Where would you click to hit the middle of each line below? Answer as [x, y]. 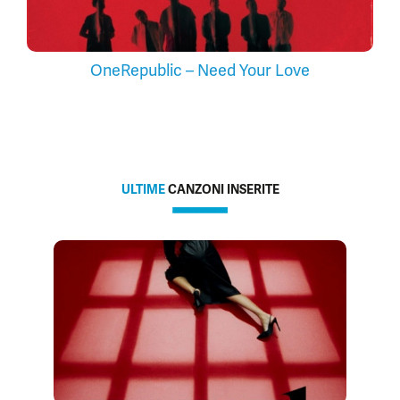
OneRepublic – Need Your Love [200, 70]
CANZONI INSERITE [222, 189]
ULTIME [143, 189]
